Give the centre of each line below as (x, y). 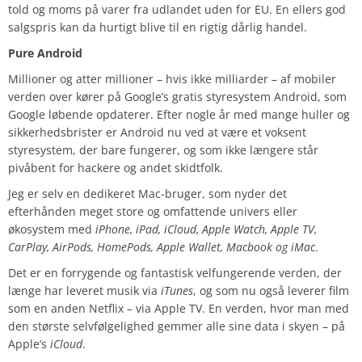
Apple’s (29, 344)
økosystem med (52, 229)
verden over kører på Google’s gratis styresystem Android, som (177, 97)
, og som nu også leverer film (271, 291)
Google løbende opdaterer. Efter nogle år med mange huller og (179, 115)
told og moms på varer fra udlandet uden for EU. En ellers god (177, 10)
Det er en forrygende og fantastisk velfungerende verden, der (175, 273)
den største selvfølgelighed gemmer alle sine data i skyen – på (177, 326)
